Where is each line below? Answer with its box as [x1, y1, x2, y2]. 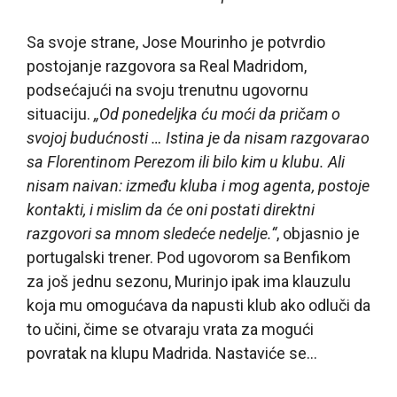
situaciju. [27, 104, 94, 123]
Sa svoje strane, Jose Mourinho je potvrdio [27, 32, 325, 51]
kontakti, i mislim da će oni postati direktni [27, 199, 315, 219]
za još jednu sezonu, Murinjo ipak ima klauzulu [27, 271, 351, 291]
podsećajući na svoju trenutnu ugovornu [27, 80, 308, 99]
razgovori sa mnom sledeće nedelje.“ [27, 223, 276, 243]
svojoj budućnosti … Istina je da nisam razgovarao [27, 128, 370, 147]
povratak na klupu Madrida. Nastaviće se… [27, 343, 317, 362]
